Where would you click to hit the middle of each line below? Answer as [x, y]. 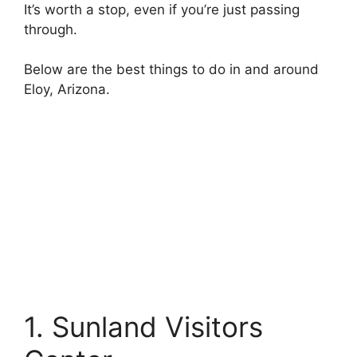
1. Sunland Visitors [143, 326]
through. [51, 29]
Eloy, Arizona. [67, 89]
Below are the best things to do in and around [171, 69]
